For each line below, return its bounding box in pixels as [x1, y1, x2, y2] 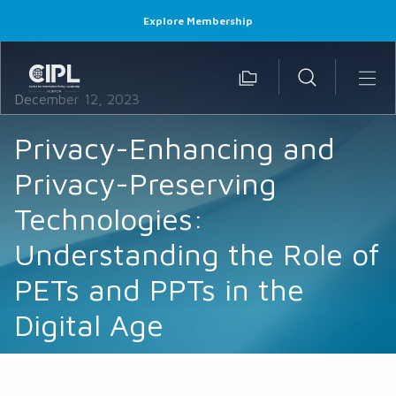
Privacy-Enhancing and [13, 129, 335, 165]
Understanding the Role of [13, 235, 379, 271]
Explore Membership [143, 14, 253, 27]
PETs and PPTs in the [13, 270, 304, 307]
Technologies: [13, 200, 204, 236]
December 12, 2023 [13, 91, 140, 107]
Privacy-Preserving [13, 164, 277, 201]
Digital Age [13, 306, 164, 342]
